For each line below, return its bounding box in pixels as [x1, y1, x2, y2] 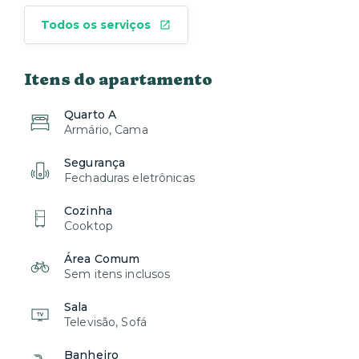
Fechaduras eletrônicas [64, 171, 195, 185]
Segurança [64, 155, 126, 170]
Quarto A [64, 107, 117, 122]
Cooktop [64, 219, 113, 233]
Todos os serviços [41, 18, 151, 32]
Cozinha [64, 204, 112, 218]
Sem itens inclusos [64, 267, 171, 281]
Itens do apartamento [24, 69, 213, 89]
